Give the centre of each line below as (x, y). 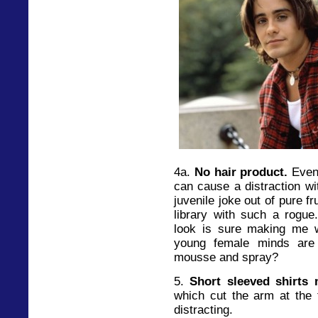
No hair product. (241, 171)
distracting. (203, 309)
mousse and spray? (226, 257)
